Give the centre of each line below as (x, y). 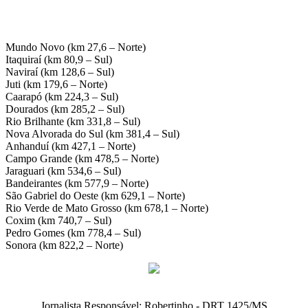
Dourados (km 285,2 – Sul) (65, 109)
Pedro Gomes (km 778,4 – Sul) (73, 232)
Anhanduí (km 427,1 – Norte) (70, 146)
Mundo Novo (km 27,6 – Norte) (76, 47)
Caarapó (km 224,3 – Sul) (62, 96)
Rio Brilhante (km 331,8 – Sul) (73, 121)
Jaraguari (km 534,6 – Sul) (63, 170)
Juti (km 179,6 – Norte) (56, 84)
